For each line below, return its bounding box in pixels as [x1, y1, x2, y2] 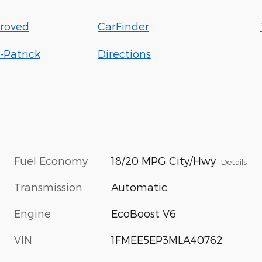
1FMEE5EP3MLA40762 [111, 233, 223, 246]
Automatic [111, 181, 168, 193]
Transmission [14, 181, 82, 193]
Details [220, 157, 247, 167]
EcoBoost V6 [111, 207, 177, 219]
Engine [14, 207, 51, 219]
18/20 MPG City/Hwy [111, 154, 216, 167]
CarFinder [98, 20, 149, 32]
